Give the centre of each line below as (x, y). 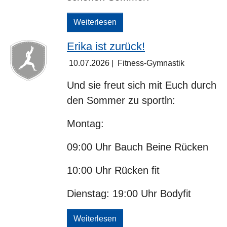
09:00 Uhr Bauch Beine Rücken (138, 147)
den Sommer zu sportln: (121, 101)
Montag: (85, 124)
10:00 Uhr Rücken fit (113, 171)
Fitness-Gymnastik (151, 63)
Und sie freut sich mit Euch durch (142, 85)
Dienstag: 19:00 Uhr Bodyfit (129, 194)
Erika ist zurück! (106, 47)
